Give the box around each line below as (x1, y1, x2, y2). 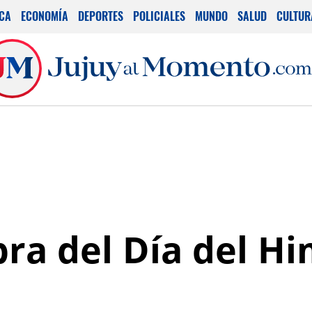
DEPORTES (78, 8, 123, 24)
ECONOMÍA (21, 8, 68, 24)
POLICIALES (133, 8, 185, 24)
